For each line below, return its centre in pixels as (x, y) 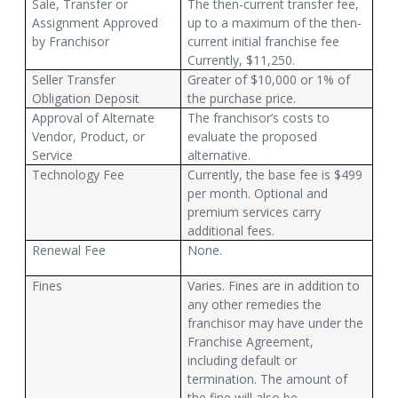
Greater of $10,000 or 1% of (269, 79)
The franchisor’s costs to (259, 117)
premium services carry (255, 211)
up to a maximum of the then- (275, 22)
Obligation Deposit (86, 98)
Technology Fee (79, 174)
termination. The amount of (268, 378)
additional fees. (231, 230)
